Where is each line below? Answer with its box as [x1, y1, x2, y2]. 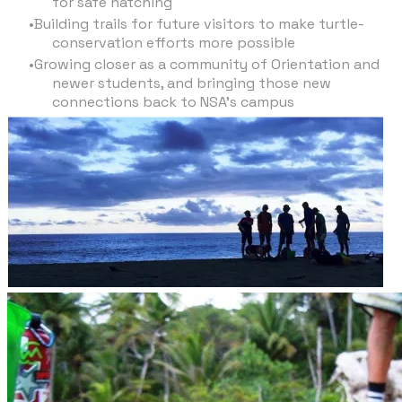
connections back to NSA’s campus [52, 92, 294, 111]
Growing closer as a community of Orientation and [34, 54, 380, 74]
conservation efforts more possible [52, 32, 295, 52]
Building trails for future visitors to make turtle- [34, 13, 364, 33]
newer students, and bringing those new [52, 73, 331, 92]
